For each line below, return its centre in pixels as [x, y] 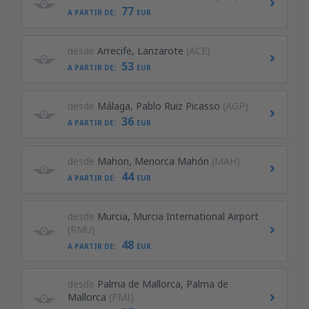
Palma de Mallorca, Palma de [162, 284]
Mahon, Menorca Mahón [153, 161]
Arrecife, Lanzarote [140, 51]
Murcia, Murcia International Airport [178, 216]
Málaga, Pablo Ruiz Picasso [158, 106]
